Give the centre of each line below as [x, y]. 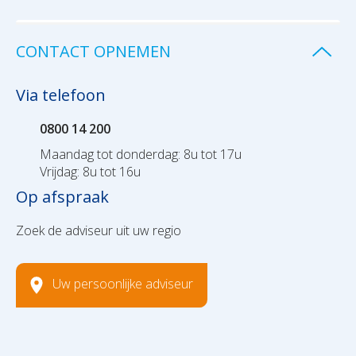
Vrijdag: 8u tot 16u [90, 172]
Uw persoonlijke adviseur [123, 284]
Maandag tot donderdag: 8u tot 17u [141, 155]
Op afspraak [62, 197]
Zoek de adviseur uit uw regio [99, 231]
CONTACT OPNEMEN [93, 52]
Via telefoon [61, 95]
